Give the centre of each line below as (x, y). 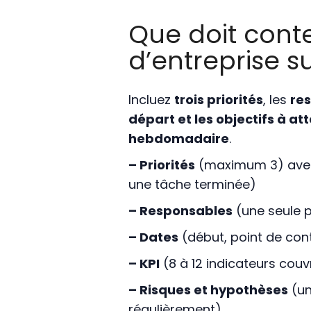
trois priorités (218, 100)
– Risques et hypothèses (208, 290)
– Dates (153, 237)
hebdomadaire (178, 139)
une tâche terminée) (192, 185)
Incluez (151, 100)
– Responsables (180, 211)
